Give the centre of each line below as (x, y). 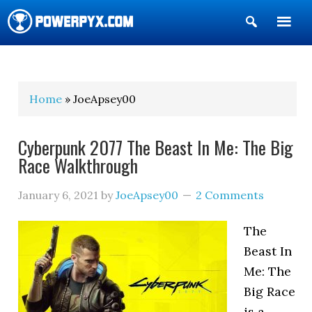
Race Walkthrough (78, 165)
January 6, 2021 (58, 195)
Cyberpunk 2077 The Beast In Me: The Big (156, 147)
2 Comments (230, 195)
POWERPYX (46, 62)
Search (280, 44)
